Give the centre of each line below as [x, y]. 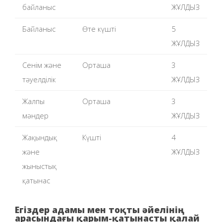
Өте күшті [99, 28]
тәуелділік [39, 79]
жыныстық [39, 166]
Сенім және [42, 65]
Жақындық [39, 137]
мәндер [35, 115]
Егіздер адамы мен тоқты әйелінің [96, 209]
